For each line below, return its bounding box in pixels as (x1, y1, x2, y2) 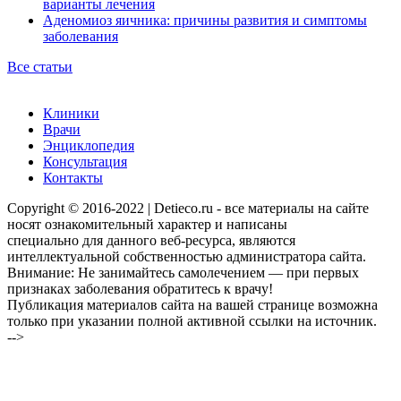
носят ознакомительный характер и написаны (7, 217, 287, 232)
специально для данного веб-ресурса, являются (7, 233, 295, 248)
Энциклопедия (43, 138, 134, 153)
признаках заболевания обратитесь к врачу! (7, 281, 273, 296)
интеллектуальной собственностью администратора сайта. (7, 249, 366, 264)
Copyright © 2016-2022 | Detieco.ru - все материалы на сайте (7, 200, 369, 216)
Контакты (43, 170, 103, 185)
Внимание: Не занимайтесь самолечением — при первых (7, 265, 359, 280)
